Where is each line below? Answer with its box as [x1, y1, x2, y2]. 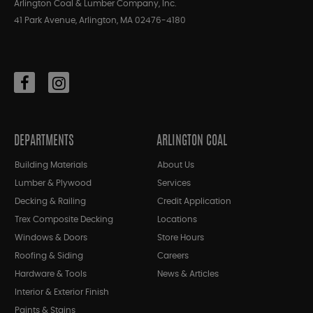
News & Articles [157, 270, 219, 279]
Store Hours [157, 233, 204, 242]
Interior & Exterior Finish [15, 288, 109, 297]
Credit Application [157, 197, 231, 206]
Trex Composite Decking [15, 215, 113, 224]
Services [157, 179, 191, 188]
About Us [157, 161, 194, 170]
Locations [157, 215, 197, 224]
